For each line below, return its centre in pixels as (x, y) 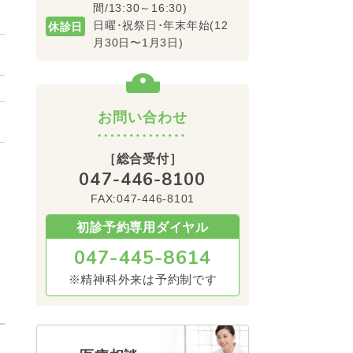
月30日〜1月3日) (138, 43)
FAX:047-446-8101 (143, 199)
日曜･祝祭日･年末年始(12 (161, 25)
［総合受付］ (143, 159)
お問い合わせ (143, 117)
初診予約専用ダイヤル (143, 227)
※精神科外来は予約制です (143, 279)
